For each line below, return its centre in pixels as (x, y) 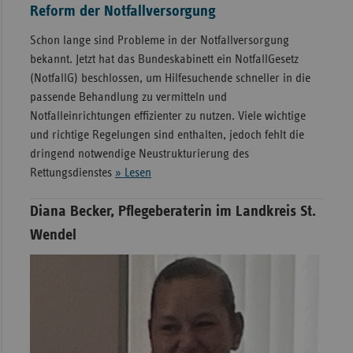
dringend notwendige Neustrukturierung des (139, 154)
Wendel (53, 235)
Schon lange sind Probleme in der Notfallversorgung (159, 41)
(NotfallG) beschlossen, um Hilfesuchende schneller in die (170, 78)
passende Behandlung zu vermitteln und (128, 97)
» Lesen (133, 173)
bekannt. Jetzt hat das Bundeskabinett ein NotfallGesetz (164, 59)
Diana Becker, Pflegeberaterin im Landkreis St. (173, 212)
